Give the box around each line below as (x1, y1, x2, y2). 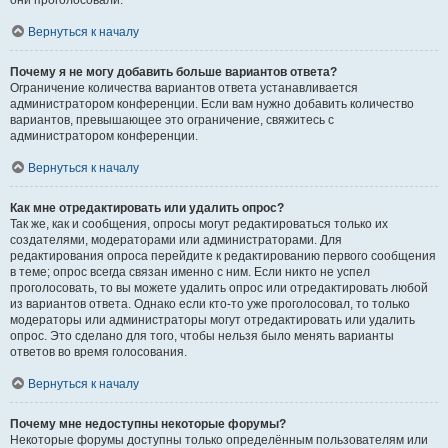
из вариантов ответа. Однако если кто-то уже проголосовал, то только (10, 297, 410, 311)
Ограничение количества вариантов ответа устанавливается (10, 81, 358, 95)
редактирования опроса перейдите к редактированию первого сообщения (10, 249, 436, 263)
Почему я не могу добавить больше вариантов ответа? (10, 65, 337, 79)
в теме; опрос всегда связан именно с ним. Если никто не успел (10, 265, 370, 279)
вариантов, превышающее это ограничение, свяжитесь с (10, 113, 334, 127)
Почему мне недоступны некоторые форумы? (10, 417, 286, 431)
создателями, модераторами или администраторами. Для (10, 233, 342, 247)
